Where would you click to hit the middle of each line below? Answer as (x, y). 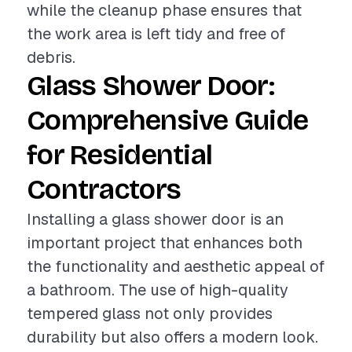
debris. (51, 57)
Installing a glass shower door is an (155, 219)
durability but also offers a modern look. (172, 337)
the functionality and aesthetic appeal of (176, 266)
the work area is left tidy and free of (156, 34)
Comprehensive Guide (168, 121)
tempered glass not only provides (150, 313)
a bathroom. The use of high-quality (158, 290)
